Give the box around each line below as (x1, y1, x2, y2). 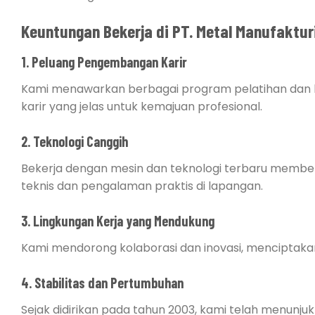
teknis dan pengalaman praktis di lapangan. (21, 178, 263, 195)
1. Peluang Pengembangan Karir (21, 53, 187, 71)
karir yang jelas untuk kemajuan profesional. (21, 98, 262, 115)
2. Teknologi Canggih (21, 133, 128, 150)
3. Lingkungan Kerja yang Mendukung (21, 212, 214, 230)
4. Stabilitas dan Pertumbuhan (21, 274, 184, 291)
